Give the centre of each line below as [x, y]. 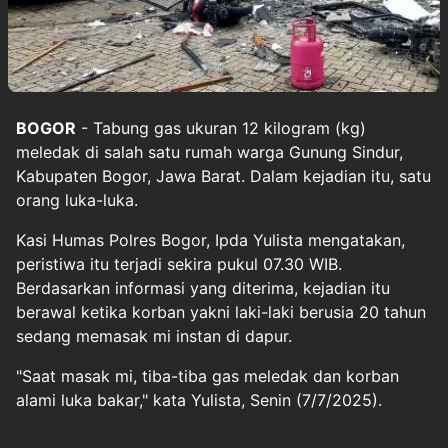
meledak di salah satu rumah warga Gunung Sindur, [209, 151]
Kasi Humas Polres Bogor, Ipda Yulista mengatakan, [210, 239]
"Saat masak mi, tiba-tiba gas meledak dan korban [207, 375]
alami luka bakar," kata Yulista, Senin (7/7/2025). [199, 399]
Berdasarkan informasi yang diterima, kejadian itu [203, 287]
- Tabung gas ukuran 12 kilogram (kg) [221, 127]
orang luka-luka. [77, 199]
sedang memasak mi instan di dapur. [154, 335]
